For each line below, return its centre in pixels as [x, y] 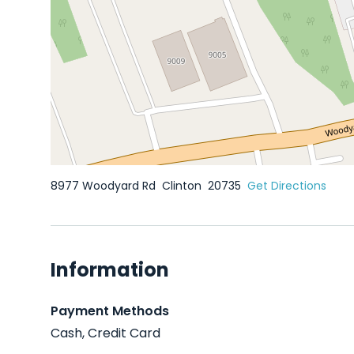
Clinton [183, 186]
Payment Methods [110, 311]
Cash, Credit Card [105, 333]
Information [110, 270]
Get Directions [287, 186]
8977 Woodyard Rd [105, 186]
